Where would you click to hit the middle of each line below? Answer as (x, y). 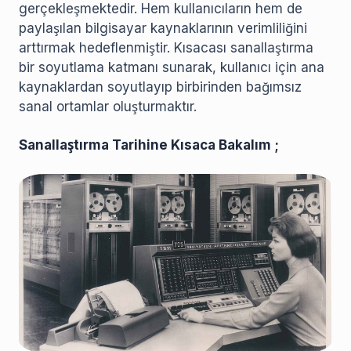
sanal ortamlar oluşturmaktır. (108, 106)
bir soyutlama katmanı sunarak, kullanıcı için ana (172, 67)
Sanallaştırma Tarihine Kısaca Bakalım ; (149, 145)
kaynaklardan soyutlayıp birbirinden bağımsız (160, 87)
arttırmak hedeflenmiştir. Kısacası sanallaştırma (166, 47)
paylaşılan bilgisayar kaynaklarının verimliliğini (163, 28)
